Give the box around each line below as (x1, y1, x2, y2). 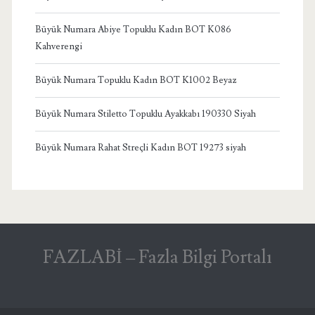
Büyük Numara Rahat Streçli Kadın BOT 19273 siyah (34, 141, 246, 153)
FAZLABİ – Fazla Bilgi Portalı (43, 245, 272, 269)
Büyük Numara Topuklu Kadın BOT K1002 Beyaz (34, 74, 237, 86)
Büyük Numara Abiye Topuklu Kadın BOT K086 (34, 23, 231, 35)
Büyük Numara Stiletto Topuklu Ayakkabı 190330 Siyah (34, 108, 256, 120)
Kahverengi (34, 40, 82, 52)
